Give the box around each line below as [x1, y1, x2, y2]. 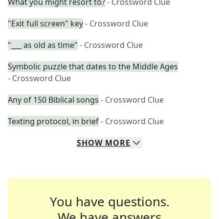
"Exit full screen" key [8, 18, 83, 29]
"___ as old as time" [8, 40, 78, 50]
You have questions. [49, 193, 170, 210]
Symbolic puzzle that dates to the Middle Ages [8, 61, 178, 72]
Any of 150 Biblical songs [8, 94, 99, 105]
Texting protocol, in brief [8, 116, 99, 127]
